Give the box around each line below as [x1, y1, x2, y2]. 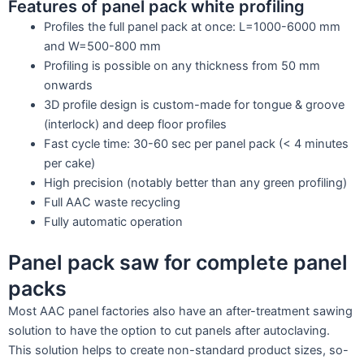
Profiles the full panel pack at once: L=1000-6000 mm [43, 19, 340, 34]
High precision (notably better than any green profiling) [43, 175, 347, 190]
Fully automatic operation [43, 214, 183, 229]
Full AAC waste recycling [43, 194, 180, 210]
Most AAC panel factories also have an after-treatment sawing [8, 303, 353, 318]
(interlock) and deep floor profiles [43, 116, 227, 132]
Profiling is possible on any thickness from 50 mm [43, 58, 320, 73]
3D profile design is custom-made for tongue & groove [43, 97, 344, 112]
